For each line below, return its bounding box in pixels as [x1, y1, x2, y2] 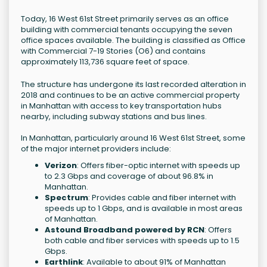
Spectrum [45, 192, 88, 204]
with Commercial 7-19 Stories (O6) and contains [21, 45, 206, 57]
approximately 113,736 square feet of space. [21, 56, 190, 68]
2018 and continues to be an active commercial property [21, 89, 240, 101]
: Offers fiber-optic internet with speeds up [77, 160, 240, 172]
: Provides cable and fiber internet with [88, 192, 236, 204]
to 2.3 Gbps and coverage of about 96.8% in [45, 170, 213, 182]
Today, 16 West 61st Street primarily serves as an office [21, 13, 229, 25]
